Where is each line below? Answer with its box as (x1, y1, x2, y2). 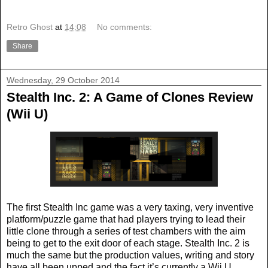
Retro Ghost (7, 22, 53, 32)
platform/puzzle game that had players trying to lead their (7, 214, 245, 224)
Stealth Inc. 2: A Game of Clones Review (7, 89, 253, 105)
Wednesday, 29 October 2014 (7, 75, 120, 85)
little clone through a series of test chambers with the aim (7, 226, 245, 236)
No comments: (97, 22, 153, 32)
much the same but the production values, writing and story (7, 249, 254, 260)
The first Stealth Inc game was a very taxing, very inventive (7, 202, 254, 212)
